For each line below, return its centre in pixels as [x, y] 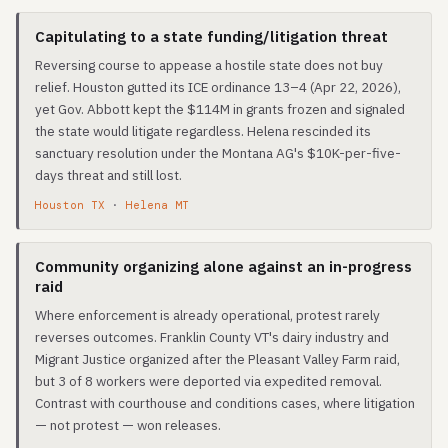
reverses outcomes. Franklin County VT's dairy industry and [212, 337]
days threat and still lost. [108, 175]
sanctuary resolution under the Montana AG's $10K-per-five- [218, 153]
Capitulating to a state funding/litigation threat [211, 36]
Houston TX [70, 205]
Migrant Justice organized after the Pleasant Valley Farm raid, [217, 359]
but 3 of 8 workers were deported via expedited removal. [208, 381]
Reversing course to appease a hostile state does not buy [209, 65]
